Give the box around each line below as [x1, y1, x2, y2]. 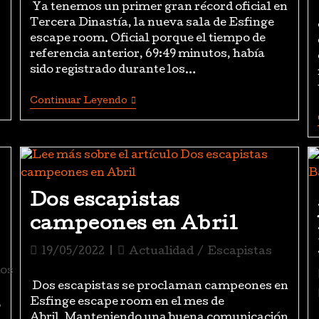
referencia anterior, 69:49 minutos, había [29, 49, 265, 61]
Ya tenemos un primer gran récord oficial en [29, 2, 288, 14]
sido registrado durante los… [29, 65, 196, 76]
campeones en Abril [29, 215, 239, 235]
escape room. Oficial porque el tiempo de [29, 33, 266, 45]
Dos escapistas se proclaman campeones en [29, 281, 288, 293]
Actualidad [128, 246, 194, 258]
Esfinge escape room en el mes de [29, 296, 224, 308]
